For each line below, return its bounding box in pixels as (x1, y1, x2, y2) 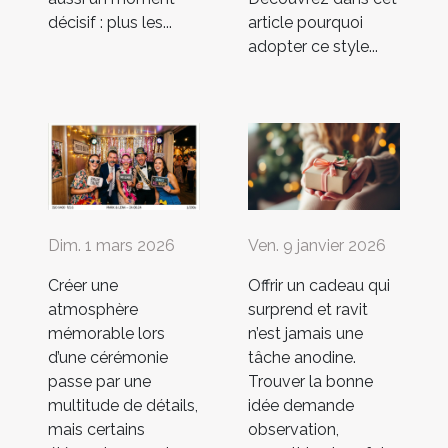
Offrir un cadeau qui (248, 276, 390, 296)
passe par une (48, 372, 151, 392)
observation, (248, 420, 339, 440)
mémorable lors (48, 324, 165, 344)
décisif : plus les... (48, 13, 172, 33)
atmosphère (48, 300, 138, 320)
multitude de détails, (48, 396, 198, 416)
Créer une (48, 276, 118, 296)
